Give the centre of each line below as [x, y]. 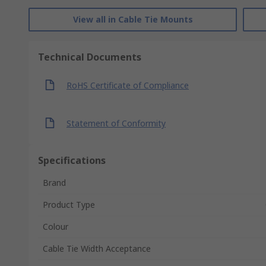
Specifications [72, 160]
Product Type [69, 205]
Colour [56, 227]
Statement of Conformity [116, 123]
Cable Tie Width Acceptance [97, 248]
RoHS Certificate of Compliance [128, 85]
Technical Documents [90, 57]
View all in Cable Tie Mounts [133, 19]
